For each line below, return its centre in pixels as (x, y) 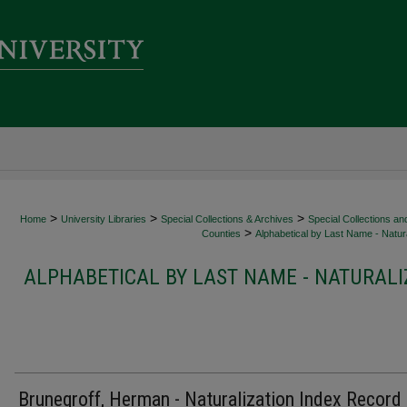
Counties (221, 233)
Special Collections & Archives (227, 219)
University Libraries (104, 219)
